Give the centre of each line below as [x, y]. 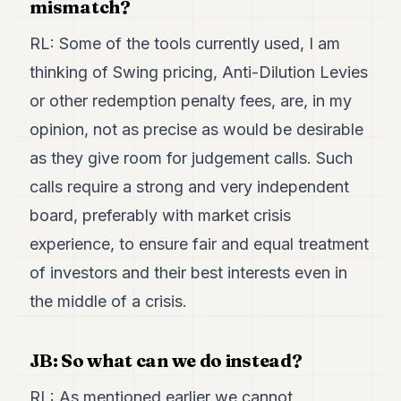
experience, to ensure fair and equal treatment [200, 244]
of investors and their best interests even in [189, 273]
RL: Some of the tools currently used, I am [185, 43]
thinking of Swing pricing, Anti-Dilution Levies [199, 72]
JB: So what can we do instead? [166, 360]
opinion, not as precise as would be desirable [197, 129]
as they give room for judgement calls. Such [192, 158]
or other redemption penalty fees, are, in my [191, 101]
